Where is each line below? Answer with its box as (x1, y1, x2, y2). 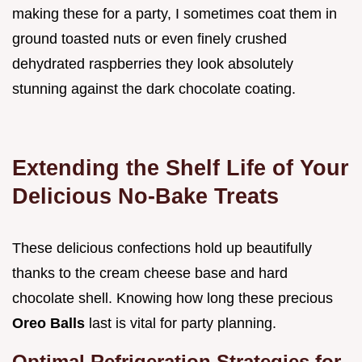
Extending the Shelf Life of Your (12, 154, 349, 180)
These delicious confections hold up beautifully (12, 239, 312, 256)
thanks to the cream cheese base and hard (12, 264, 288, 281)
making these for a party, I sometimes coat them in (12, 5, 337, 22)
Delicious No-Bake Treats (12, 183, 279, 208)
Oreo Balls (12, 314, 89, 331)
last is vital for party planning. (89, 314, 276, 331)
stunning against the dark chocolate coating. (12, 80, 296, 97)
